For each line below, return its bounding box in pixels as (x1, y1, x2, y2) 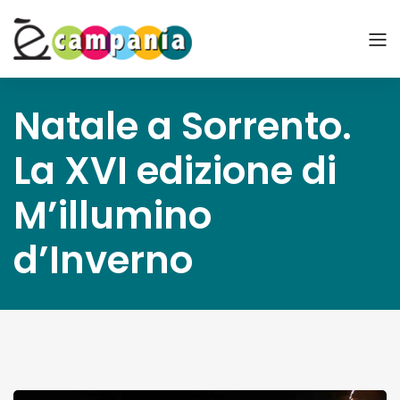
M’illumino (13, 189, 212, 242)
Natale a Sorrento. (13, 100, 352, 153)
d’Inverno (13, 234, 193, 287)
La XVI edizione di (13, 145, 337, 197)
